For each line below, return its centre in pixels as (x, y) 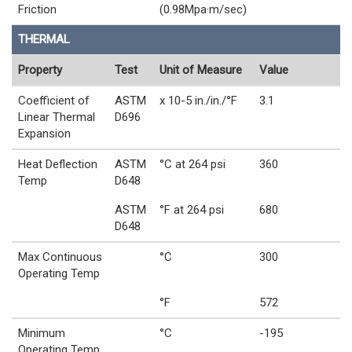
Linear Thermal (57, 117)
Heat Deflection (58, 164)
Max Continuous (60, 257)
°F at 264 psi (192, 209)
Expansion (44, 133)
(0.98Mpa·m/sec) (203, 9)
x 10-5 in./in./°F (198, 100)
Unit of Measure (201, 70)
